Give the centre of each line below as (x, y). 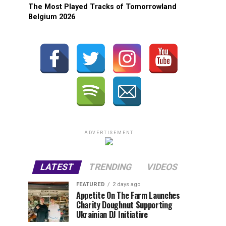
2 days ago (126, 184)
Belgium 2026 (52, 17)
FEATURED (91, 184)
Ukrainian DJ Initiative (112, 214)
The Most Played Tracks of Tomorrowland (102, 7)
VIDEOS (162, 167)
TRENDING (110, 167)
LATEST (57, 167)
